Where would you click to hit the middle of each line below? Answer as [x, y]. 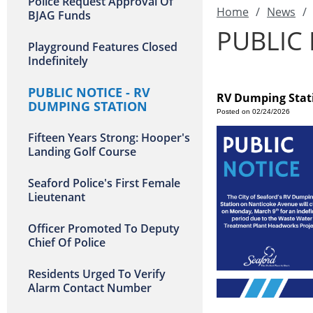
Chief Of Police [67, 242]
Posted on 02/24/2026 [253, 111]
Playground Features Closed [103, 47]
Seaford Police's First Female [104, 183]
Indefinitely [58, 61]
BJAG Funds [59, 15]
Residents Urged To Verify [97, 274]
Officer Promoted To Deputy [104, 228]
